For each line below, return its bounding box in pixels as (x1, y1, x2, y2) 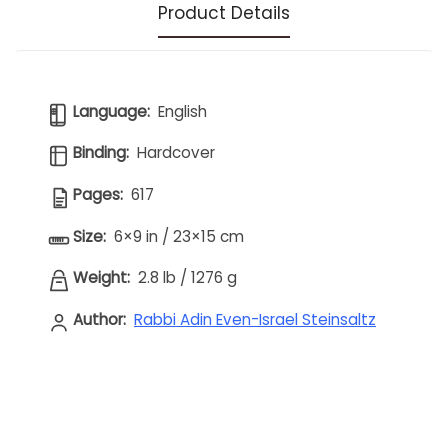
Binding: (73, 142, 129, 164)
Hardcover (137, 142, 215, 164)
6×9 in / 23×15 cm (114, 225, 244, 247)
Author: (73, 308, 126, 330)
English (158, 100, 207, 122)
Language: (73, 100, 150, 122)
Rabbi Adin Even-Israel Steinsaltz (134, 308, 376, 330)
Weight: (73, 267, 130, 289)
